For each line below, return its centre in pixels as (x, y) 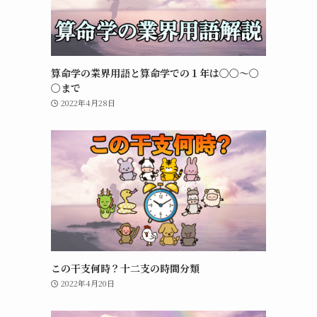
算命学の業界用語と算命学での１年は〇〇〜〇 (155, 73)
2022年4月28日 (88, 103)
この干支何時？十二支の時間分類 (125, 268)
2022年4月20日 (87, 283)
